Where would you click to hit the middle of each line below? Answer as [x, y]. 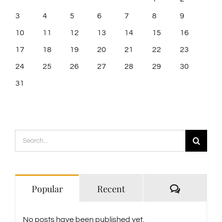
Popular [47, 189]
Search [28, 137]
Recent [111, 189]
